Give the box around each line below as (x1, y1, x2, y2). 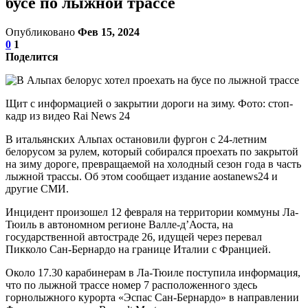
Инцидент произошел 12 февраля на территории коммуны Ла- (5, 206, 298, 218)
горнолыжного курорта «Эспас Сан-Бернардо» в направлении (5, 291, 299, 303)
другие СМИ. (5, 182, 69, 195)
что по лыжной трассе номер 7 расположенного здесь (5, 278, 257, 291)
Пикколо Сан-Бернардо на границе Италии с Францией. (5, 243, 271, 255)
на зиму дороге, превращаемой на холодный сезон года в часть (5, 157, 301, 170)
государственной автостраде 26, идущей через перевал (5, 230, 262, 243)
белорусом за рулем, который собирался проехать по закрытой (5, 145, 298, 157)
